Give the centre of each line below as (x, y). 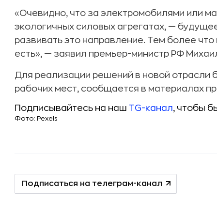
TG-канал (151, 108)
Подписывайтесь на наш (72, 108)
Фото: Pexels (36, 118)
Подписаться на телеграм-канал (92, 184)
